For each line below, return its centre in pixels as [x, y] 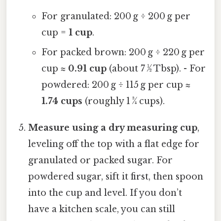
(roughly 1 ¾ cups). [123, 101]
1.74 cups [62, 101]
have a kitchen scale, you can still [102, 209]
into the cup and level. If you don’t [105, 193]
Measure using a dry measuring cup [113, 128]
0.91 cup [87, 68]
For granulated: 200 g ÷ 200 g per [116, 16]
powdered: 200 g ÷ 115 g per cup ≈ [116, 85]
